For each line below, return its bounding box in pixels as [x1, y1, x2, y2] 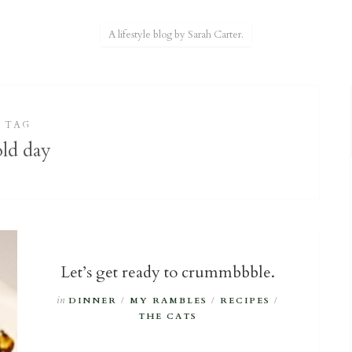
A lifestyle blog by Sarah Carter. [108, 27, 244, 42]
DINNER [68, 295, 118, 306]
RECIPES [220, 295, 271, 306]
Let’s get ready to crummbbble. [60, 262, 276, 283]
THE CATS [138, 310, 198, 322]
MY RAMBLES [130, 295, 208, 306]
